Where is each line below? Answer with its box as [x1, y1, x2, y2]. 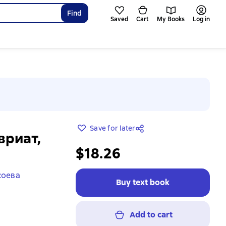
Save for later [90, 124, 136, 133]
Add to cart [129, 209, 173, 220]
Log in [193, 15, 210, 23]
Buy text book [116, 177, 169, 188]
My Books [157, 15, 185, 23]
